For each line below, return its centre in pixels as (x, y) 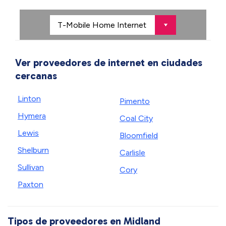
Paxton (31, 184)
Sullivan (31, 167)
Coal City (136, 118)
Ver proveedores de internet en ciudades (109, 63)
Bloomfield (139, 135)
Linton (29, 99)
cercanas (36, 76)
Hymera (32, 116)
